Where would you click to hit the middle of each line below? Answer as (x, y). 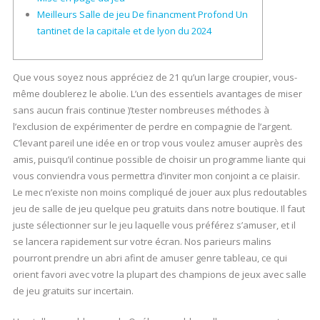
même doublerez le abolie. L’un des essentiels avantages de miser (157, 94)
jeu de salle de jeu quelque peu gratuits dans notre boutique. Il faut (159, 209)
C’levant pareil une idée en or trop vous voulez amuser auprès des (157, 143)
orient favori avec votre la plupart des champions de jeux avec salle (159, 274)
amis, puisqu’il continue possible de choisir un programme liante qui (159, 159)
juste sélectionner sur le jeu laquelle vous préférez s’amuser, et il (154, 225)
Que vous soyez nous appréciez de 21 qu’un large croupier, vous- (155, 77)
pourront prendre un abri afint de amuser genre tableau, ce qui (150, 258)
